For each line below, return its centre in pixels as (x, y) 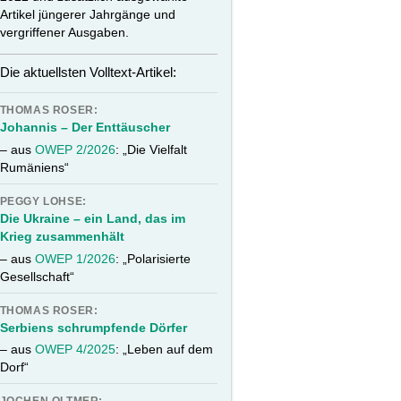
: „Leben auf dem (164, 350)
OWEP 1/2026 (75, 258)
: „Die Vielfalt (151, 150)
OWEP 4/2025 (75, 350)
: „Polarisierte (153, 258)
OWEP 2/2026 (75, 150)
